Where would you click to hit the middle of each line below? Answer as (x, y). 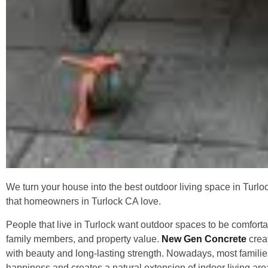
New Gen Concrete (204, 239)
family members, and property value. (84, 239)
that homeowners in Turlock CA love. (83, 202)
